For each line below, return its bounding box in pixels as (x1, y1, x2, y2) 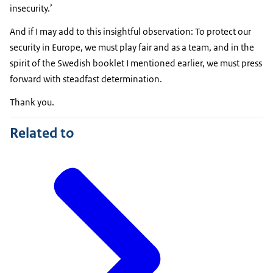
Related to (10, 123, 74, 142)
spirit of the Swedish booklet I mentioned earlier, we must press (10, 57, 262, 69)
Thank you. (10, 96, 54, 108)
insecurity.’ (10, 2, 52, 15)
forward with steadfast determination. (10, 73, 164, 85)
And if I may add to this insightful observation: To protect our (10, 26, 251, 38)
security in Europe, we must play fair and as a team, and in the (10, 41, 254, 54)
